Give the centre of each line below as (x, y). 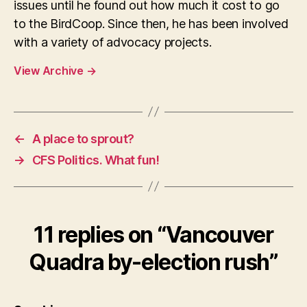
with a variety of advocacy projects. (113, 42)
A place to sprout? (83, 138)
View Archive (50, 70)
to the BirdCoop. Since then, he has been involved (151, 23)
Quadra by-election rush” (153, 262)
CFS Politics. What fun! (96, 160)
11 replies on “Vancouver (153, 234)
